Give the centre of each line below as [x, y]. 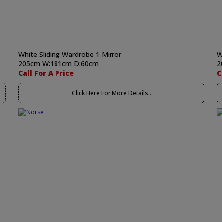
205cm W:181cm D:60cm [58, 64]
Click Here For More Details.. [111, 93]
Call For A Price [46, 73]
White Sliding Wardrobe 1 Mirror [70, 54]
